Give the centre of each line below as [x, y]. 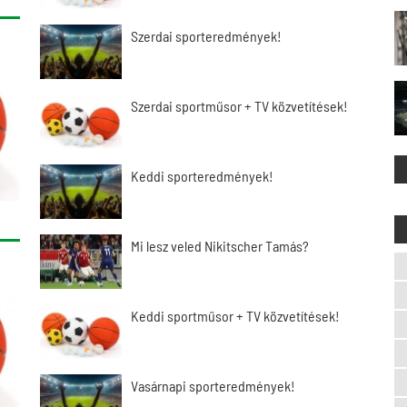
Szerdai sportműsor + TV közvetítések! [239, 106]
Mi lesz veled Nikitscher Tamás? [220, 246]
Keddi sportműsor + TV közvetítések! [235, 316]
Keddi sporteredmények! [202, 176]
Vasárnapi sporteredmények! [213, 386]
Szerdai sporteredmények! [206, 36]
